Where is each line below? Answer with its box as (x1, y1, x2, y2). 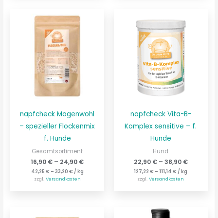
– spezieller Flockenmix (19, 121, 95, 131)
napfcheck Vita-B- (130, 109, 191, 119)
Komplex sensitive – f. (125, 121, 197, 131)
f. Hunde (43, 133, 71, 143)
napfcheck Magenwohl (20, 109, 95, 119)
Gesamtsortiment (32, 147, 83, 155)
